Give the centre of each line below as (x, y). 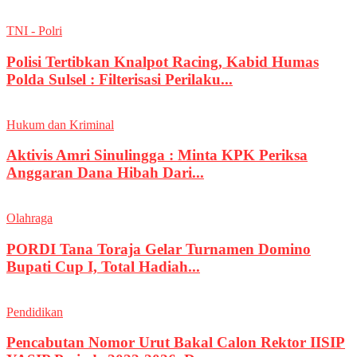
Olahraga (29, 218)
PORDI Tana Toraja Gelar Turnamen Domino (159, 249)
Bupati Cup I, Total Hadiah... (103, 266)
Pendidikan (35, 312)
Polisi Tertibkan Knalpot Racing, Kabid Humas (163, 61)
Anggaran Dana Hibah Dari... (105, 173)
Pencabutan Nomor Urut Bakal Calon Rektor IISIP (176, 343)
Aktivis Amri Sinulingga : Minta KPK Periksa (157, 155)
